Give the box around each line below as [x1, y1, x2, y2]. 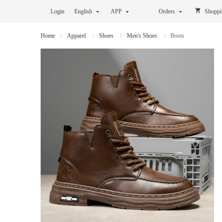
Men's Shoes [127, 32, 159, 39]
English [74, 8, 92, 15]
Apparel [67, 32, 87, 39]
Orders [159, 8, 175, 15]
